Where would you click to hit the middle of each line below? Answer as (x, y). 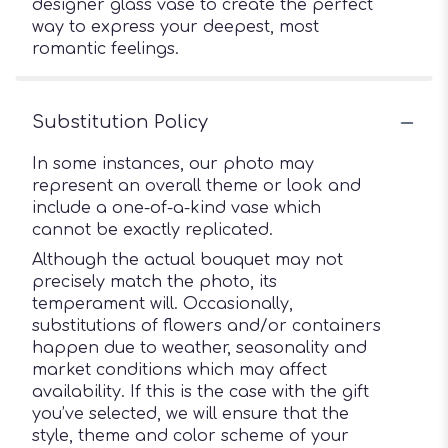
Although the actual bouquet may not (187, 260)
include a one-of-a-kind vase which (176, 208)
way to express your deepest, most (175, 27)
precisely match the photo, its (154, 282)
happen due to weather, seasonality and (199, 348)
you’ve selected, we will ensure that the (190, 414)
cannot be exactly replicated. (152, 230)
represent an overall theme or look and (196, 186)
